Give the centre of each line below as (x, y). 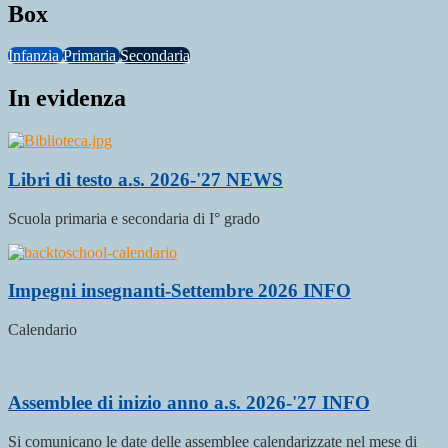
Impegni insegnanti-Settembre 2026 (155, 291)
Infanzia (35, 56)
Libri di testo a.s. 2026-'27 (117, 179)
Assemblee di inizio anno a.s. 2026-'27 (165, 402)
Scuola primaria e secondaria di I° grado (134, 218)
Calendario (42, 330)
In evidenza (67, 98)
